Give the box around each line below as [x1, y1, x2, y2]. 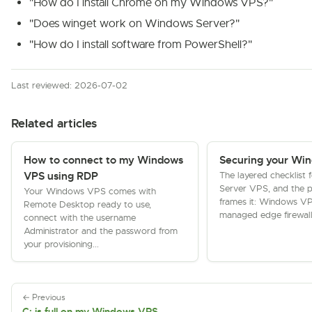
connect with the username [24, 212, 136, 224]
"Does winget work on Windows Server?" [29, 17, 240, 31]
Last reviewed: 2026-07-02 [11, 79, 127, 91]
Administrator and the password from [24, 225, 178, 237]
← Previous [22, 292, 65, 303]
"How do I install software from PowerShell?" [29, 38, 252, 52]
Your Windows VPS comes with [24, 185, 156, 197]
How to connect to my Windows [24, 154, 183, 166]
